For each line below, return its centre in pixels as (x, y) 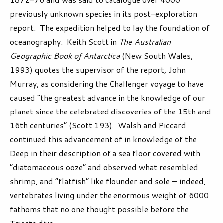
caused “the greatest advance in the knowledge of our (108, 98)
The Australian (145, 42)
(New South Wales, (156, 56)
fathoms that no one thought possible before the (99, 209)
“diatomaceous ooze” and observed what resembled (104, 167)
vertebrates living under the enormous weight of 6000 (109, 195)
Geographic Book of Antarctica (65, 56)
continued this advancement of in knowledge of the (103, 139)
